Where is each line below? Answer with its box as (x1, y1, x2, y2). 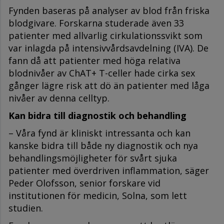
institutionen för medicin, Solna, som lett (8, 189, 187, 201)
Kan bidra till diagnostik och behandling (8, 109, 186, 121)
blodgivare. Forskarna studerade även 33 (8, 16, 184, 29)
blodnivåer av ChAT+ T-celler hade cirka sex (8, 66, 195, 79)
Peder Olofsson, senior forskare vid (8, 176, 160, 189)
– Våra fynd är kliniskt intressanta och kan (8, 126, 190, 139)
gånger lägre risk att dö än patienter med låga (8, 79, 209, 91)
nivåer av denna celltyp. (8, 91, 109, 104)
